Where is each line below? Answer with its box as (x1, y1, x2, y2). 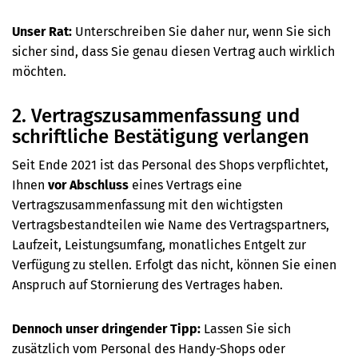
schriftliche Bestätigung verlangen (12, 125, 309, 149)
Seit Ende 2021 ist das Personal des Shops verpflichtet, (12, 157, 328, 173)
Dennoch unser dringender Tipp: (12, 321, 204, 337)
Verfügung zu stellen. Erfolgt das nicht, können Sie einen (12, 257, 336, 273)
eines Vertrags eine (132, 177, 242, 193)
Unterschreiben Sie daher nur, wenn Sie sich (72, 24, 331, 40)
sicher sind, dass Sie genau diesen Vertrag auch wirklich (12, 44, 335, 60)
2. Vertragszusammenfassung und (12, 105, 300, 128)
